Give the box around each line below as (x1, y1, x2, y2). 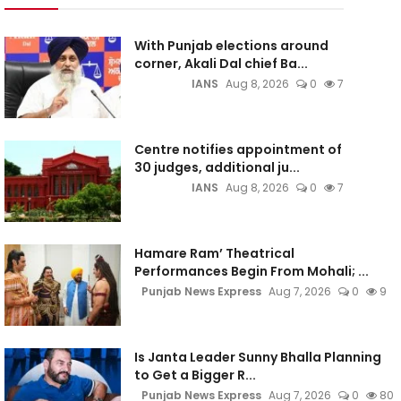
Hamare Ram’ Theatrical (133, 244, 294, 262)
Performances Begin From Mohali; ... (133, 262, 369, 280)
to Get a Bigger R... (133, 366, 256, 384)
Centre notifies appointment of (133, 141, 342, 158)
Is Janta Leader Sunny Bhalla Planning (133, 348, 381, 366)
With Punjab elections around (133, 37, 328, 55)
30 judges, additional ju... (133, 158, 300, 176)
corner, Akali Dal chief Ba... (133, 55, 308, 73)
